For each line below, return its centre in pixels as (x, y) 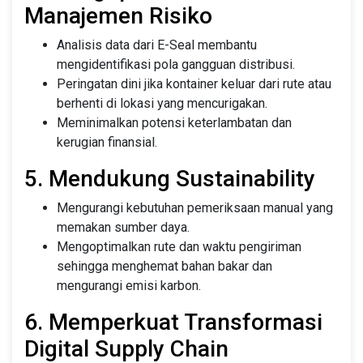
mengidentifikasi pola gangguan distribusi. (176, 64)
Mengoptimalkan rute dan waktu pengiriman (179, 246)
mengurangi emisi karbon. (129, 285)
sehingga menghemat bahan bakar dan (164, 266)
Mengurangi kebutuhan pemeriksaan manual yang (195, 207)
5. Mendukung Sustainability (170, 178)
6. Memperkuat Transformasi (173, 322)
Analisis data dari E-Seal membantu (157, 45)
